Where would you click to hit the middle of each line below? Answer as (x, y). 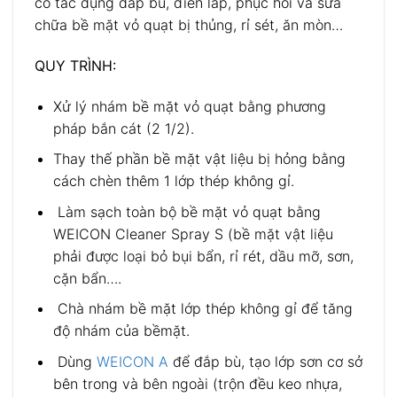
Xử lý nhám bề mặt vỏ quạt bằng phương (189, 106)
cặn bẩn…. (87, 278)
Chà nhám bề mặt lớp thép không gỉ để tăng (202, 309)
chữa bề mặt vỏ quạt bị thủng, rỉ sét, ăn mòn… (189, 25)
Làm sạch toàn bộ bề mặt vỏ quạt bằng (187, 211)
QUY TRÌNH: (75, 65)
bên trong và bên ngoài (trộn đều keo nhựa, (197, 384)
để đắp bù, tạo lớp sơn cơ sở (265, 362)
